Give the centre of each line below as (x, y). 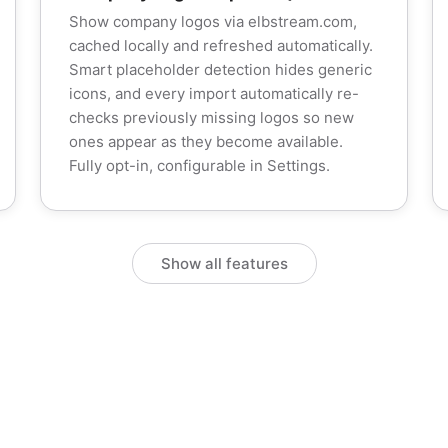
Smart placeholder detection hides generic (220, 69)
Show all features (224, 263)
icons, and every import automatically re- (214, 93)
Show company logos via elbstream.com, (213, 21)
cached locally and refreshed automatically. (221, 45)
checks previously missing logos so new (211, 117)
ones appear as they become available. (206, 141)
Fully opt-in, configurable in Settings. (199, 165)
